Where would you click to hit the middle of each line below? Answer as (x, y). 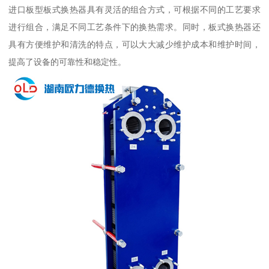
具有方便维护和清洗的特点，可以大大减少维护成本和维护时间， (134, 44)
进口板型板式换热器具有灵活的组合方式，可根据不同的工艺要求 (134, 9)
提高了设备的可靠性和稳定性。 (68, 62)
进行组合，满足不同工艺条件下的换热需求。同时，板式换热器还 (134, 27)
